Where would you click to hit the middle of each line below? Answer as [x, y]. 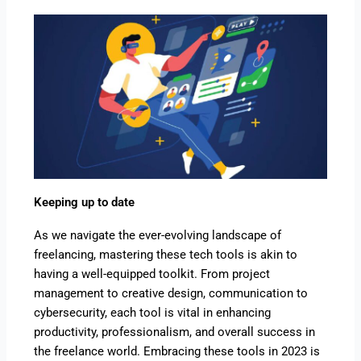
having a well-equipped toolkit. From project [152, 274]
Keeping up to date [85, 203]
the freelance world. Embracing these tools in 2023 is [177, 352]
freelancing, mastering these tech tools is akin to [166, 255]
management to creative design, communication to [171, 294]
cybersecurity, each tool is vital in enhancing [153, 313]
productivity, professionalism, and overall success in [175, 332]
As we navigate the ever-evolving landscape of [158, 236]
